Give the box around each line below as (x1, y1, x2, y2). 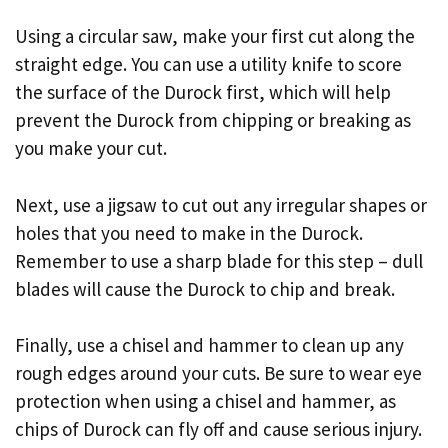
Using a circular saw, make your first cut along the (15, 24, 415, 49)
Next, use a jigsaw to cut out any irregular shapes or (15, 192, 427, 217)
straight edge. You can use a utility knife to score (15, 52, 402, 77)
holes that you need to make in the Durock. (15, 220, 363, 245)
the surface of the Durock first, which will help (15, 80, 391, 105)
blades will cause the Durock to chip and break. (15, 276, 395, 301)
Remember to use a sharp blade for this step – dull (15, 248, 423, 273)
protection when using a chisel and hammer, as (15, 389, 396, 414)
